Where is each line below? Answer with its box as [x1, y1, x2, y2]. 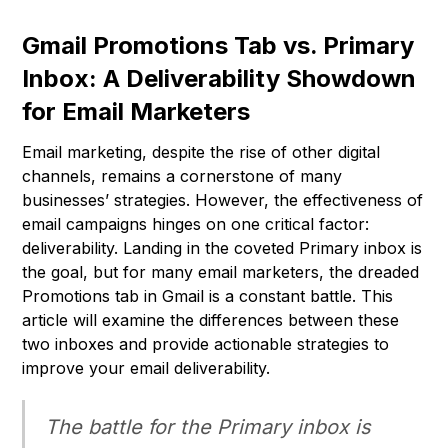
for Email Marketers [22, 97, 251, 127]
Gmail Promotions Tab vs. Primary [22, 31, 415, 61]
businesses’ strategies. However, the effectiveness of [22, 190, 424, 211]
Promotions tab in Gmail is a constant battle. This [22, 286, 394, 307]
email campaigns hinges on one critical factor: [22, 214, 370, 235]
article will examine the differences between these [22, 310, 400, 331]
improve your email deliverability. [22, 358, 271, 379]
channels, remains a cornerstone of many [22, 166, 343, 187]
